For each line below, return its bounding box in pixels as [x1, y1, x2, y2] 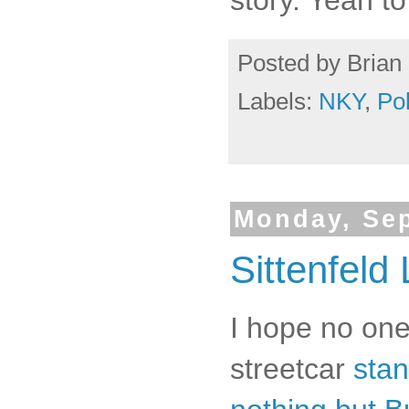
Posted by [237, 48, 347, 77]
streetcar [230, 351, 353, 385]
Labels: [237, 87, 319, 115]
